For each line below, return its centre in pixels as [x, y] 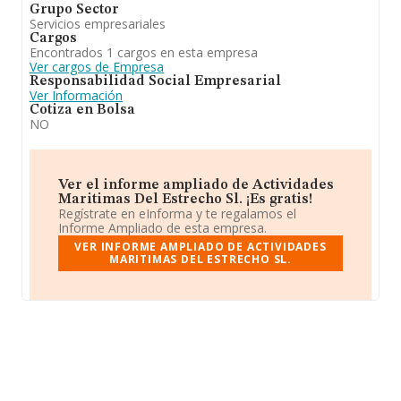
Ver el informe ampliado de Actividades [196, 185]
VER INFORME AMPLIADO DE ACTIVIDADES [200, 247]
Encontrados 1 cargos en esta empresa [144, 52]
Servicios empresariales [98, 24]
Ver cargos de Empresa [97, 67]
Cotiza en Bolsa [82, 110]
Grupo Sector [74, 10]
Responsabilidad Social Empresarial [155, 81]
